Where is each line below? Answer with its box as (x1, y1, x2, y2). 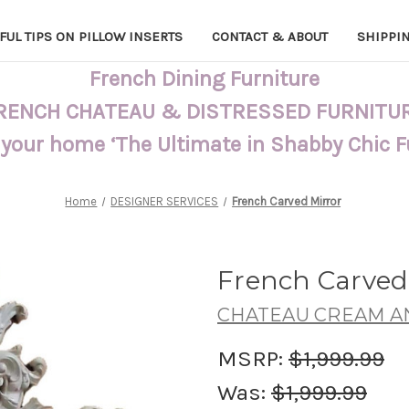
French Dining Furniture (89, 65, 320, 91)
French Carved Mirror (232, 194, 341, 208)
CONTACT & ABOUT (212, 27, 328, 45)
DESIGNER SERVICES (110, 194, 219, 208)
